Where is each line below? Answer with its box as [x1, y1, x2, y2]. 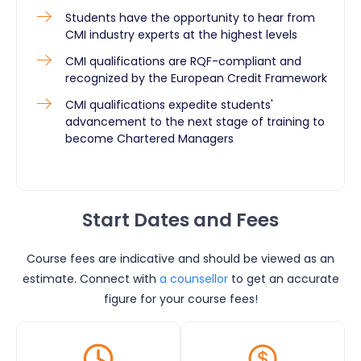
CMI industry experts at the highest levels [65, 26, 297, 43]
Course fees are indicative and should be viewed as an [27, 250, 334, 267]
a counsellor [159, 270, 228, 287]
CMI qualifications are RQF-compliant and [65, 52, 301, 69]
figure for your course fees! [103, 290, 258, 307]
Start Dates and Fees [82, 206, 279, 233]
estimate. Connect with [22, 270, 156, 287]
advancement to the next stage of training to [65, 113, 325, 130]
